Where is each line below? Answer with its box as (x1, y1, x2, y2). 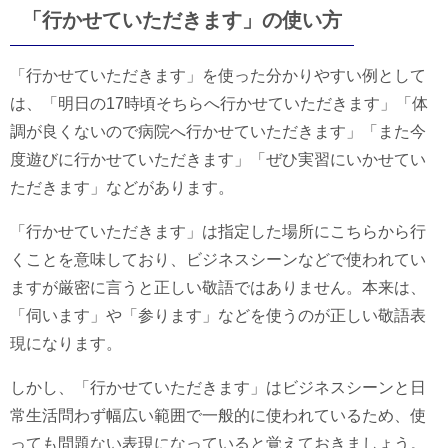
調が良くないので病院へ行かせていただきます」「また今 (10, 122, 426, 140)
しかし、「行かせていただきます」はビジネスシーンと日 (10, 378, 426, 396)
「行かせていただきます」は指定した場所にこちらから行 (10, 222, 426, 240)
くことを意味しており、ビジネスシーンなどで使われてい (10, 250, 426, 268)
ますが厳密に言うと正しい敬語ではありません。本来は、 (10, 278, 426, 296)
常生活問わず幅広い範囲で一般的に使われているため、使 (10, 406, 426, 424)
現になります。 (10, 334, 122, 352)
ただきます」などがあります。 (10, 178, 234, 196)
